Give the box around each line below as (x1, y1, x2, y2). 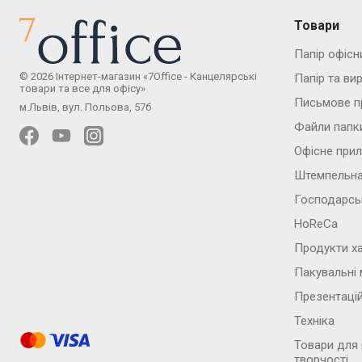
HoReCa (294, 216, 338, 231)
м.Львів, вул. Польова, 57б (19, 100, 151, 113)
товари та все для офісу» (19, 82, 145, 95)
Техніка (294, 313, 335, 328)
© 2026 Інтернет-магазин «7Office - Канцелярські (19, 69, 257, 82)
